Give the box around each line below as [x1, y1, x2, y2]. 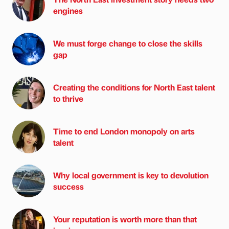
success [53, 180, 84, 192]
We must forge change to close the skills [53, 37, 202, 49]
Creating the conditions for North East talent [53, 81, 215, 93]
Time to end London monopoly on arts [53, 125, 195, 136]
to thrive [53, 93, 83, 104]
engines [53, 5, 83, 16]
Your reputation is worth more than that [53, 213, 197, 224]
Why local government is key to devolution [53, 169, 209, 180]
